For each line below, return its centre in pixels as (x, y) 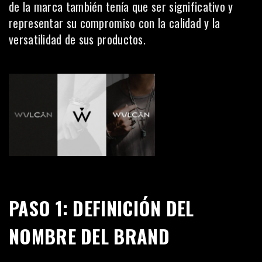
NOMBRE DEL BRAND (89, 236)
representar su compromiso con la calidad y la (115, 23)
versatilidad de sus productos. (77, 39)
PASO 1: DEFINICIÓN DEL (101, 208)
